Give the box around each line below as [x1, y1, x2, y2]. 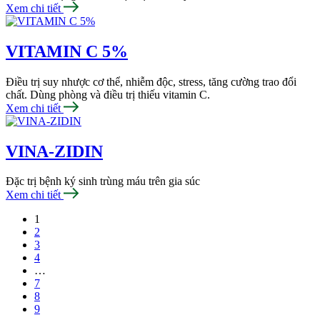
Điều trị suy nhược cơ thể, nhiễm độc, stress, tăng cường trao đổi [6, 75, 296, 88]
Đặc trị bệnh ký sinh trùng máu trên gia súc [6, 175, 200, 188]
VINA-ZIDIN [6, 141, 103, 161]
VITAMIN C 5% [6, 41, 128, 61]
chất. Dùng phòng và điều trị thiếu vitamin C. [6, 88, 210, 101]
